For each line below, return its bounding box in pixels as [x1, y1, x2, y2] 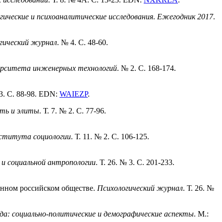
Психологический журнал [97, 184, 183, 193]
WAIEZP [59, 90, 88, 99]
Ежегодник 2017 [157, 12, 213, 21]
